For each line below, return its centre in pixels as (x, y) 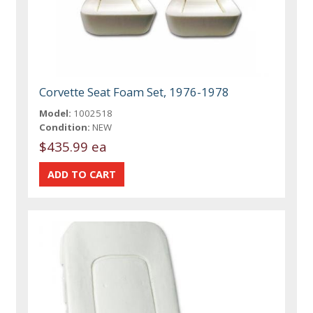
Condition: (65, 127)
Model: (56, 113)
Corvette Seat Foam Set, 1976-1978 (134, 92)
